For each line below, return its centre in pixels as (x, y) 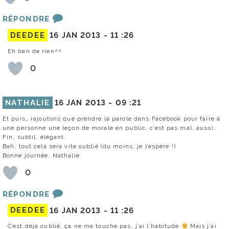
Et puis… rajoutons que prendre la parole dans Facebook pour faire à (112, 118)
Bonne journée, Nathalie (41, 155)
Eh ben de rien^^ (35, 51)
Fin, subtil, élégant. (35, 137)
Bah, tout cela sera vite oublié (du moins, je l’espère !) (89, 146)
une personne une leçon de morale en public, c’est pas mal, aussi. (109, 128)
